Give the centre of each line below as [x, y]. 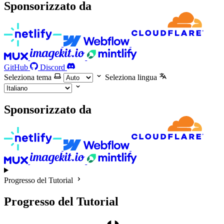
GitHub [16, 67]
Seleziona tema [28, 77]
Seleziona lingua [131, 77]
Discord [52, 67]
